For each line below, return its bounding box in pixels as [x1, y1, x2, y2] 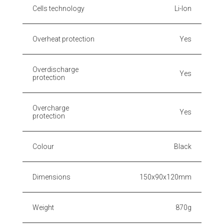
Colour [32, 142, 54, 150]
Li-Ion [174, 4, 191, 12]
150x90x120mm [139, 172, 191, 181]
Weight [32, 203, 54, 211]
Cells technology [32, 4, 84, 12]
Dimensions [32, 172, 70, 181]
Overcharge [32, 103, 69, 112]
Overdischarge [32, 65, 78, 73]
